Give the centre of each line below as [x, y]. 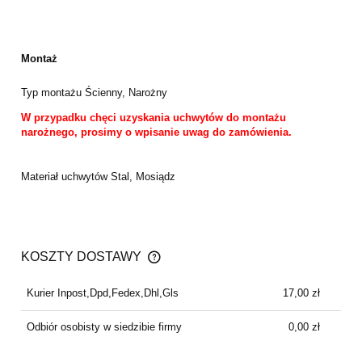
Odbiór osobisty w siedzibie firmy [104, 326]
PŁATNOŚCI [67, 281]
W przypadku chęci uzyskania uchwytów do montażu [154, 117]
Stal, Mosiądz [143, 176]
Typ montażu [53, 92]
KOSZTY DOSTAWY [83, 256]
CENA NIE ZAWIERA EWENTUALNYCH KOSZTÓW [161, 266]
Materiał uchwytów [66, 176]
